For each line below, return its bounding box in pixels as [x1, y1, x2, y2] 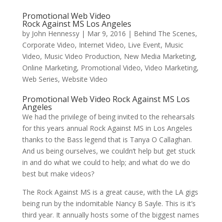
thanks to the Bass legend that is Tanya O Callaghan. [22, 134, 192, 144]
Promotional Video [80, 62, 141, 72]
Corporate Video [22, 40, 75, 50]
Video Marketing [144, 62, 197, 72]
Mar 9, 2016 [87, 28, 126, 38]
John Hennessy [31, 28, 79, 38]
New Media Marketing [123, 51, 195, 61]
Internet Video [78, 40, 124, 50]
